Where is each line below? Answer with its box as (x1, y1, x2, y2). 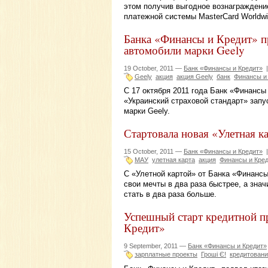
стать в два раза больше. (124, 190, 217, 199)
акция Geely (176, 72, 213, 80)
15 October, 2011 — (124, 147, 184, 155)
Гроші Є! (201, 251, 226, 258)
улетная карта (152, 156, 195, 163)
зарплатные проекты (135, 251, 197, 258)
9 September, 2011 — (124, 242, 188, 250)
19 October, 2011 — (124, 64, 184, 72)
